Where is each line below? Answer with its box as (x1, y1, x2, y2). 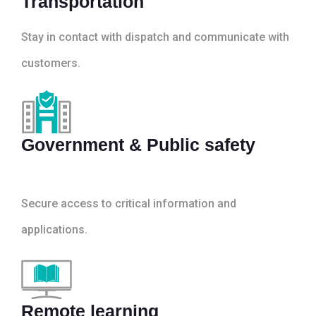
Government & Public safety (21, 134, 255, 154)
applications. (21, 222, 87, 236)
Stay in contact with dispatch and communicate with (21, 30, 289, 44)
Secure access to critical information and (21, 196, 236, 210)
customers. (21, 56, 80, 70)
